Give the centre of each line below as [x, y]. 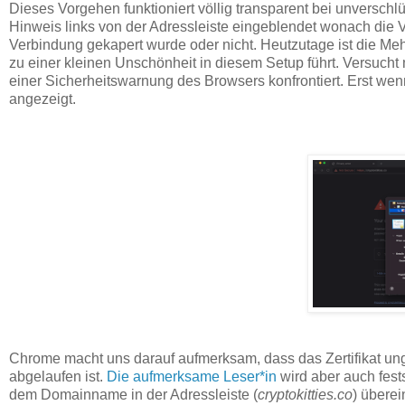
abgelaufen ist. [58, 377]
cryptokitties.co [305, 395]
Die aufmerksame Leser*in [192, 377]
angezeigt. [44, 99]
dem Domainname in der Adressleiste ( [133, 395]
